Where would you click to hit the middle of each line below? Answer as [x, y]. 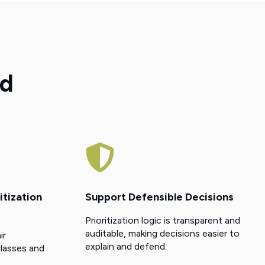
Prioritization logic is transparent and [163, 220]
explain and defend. [126, 246]
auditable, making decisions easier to [162, 233]
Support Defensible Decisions [159, 197]
